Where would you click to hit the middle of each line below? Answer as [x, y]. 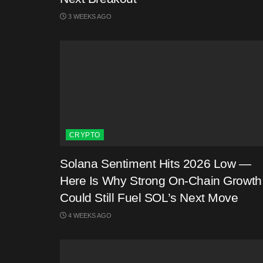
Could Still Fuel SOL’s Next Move [149, 198]
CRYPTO [85, 135]
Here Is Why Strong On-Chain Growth [161, 181]
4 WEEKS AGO [89, 215]
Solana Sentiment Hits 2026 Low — [156, 163]
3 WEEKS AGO [89, 16]
